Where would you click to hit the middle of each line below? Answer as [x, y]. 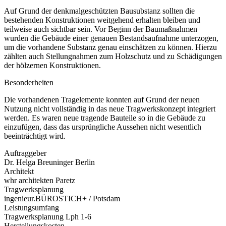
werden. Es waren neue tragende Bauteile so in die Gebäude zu [105, 118]
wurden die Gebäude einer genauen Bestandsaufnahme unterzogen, [111, 38]
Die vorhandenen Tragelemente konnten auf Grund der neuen [102, 99]
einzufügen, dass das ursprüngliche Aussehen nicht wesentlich [103, 127]
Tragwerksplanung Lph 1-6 [48, 216]
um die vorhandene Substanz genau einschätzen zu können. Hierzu [110, 47]
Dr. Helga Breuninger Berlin [49, 162]
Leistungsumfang [33, 207]
